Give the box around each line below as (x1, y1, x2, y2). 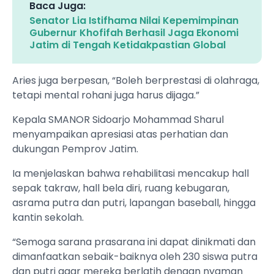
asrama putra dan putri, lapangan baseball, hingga (12, 196, 256, 210)
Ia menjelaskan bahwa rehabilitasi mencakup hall (12, 166, 249, 181)
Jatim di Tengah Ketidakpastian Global (29, 38, 226, 53)
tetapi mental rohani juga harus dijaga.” (12, 88, 199, 103)
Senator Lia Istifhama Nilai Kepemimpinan (29, 13, 239, 28)
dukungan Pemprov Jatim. (12, 142, 138, 157)
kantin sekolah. (12, 210, 84, 225)
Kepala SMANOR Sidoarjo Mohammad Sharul (12, 113, 224, 127)
